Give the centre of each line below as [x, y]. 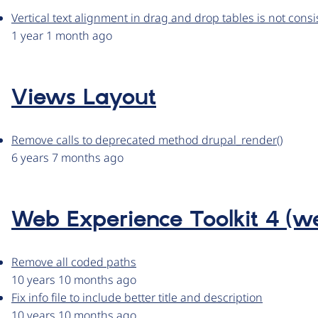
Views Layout [84, 98]
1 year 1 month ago [62, 36]
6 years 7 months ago [67, 158]
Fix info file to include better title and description [137, 298]
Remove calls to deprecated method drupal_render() [147, 140]
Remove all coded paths [74, 262]
